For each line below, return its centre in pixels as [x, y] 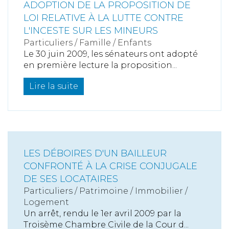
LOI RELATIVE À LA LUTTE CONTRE [104, 18]
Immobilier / [161, 191]
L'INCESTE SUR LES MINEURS [91, 31]
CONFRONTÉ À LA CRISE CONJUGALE [110, 166]
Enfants [134, 43]
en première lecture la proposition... [100, 65]
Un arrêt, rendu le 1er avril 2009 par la [102, 213]
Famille [95, 43]
